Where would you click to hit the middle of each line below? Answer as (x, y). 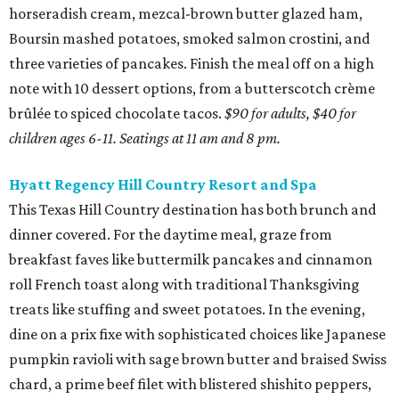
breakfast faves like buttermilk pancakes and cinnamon (191, 259)
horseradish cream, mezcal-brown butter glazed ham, (186, 13)
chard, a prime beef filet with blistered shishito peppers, (190, 384)
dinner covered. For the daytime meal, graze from (171, 234)
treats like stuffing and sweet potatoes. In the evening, (187, 309)
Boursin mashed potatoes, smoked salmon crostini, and (190, 38)
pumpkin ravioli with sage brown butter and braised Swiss (198, 359)
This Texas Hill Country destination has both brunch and (193, 209)
